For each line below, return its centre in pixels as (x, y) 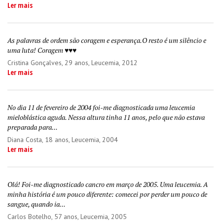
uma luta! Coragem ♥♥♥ (42, 50)
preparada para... (33, 127)
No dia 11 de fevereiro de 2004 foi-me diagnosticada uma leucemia (101, 107)
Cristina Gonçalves (35, 63)
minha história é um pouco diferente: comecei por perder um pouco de (107, 194)
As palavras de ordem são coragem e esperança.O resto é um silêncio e (107, 40)
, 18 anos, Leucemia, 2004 (80, 140)
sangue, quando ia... (37, 204)
